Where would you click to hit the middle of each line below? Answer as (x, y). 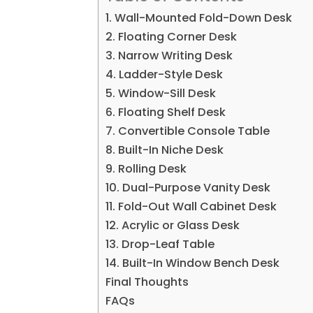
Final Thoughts (147, 282)
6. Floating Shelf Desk (166, 112)
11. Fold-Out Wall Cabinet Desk (191, 206)
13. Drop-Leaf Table (160, 244)
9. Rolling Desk (146, 168)
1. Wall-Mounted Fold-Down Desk (199, 17)
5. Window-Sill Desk (161, 93)
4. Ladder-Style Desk (165, 74)
